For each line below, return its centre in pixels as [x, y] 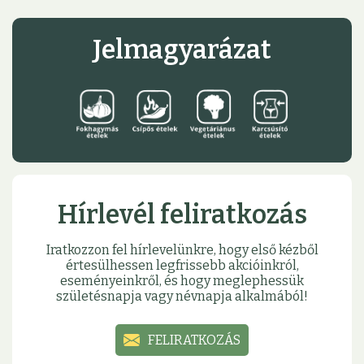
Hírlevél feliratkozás [182, 215]
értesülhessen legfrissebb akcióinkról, [182, 266]
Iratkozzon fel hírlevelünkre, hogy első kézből [182, 250]
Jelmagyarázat [182, 50]
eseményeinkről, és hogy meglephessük [182, 281]
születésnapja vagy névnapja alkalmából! [182, 297]
